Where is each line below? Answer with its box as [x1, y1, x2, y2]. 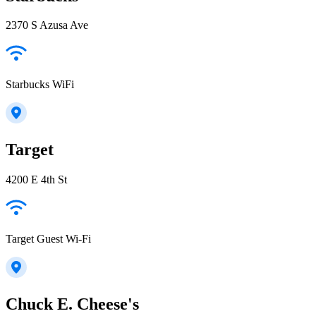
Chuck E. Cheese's [6, 295, 139, 314]
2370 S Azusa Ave [6, 19, 88, 32]
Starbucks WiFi [6, 78, 74, 91]
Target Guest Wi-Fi [6, 233, 91, 245]
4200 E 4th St [6, 174, 67, 186]
